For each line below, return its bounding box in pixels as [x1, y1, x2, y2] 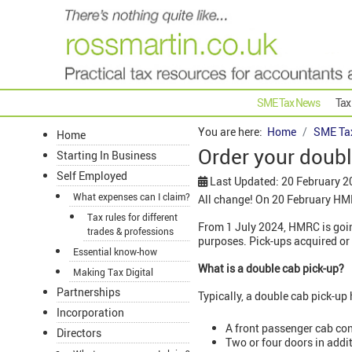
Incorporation [57, 305, 124, 321]
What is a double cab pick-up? [198, 261, 344, 277]
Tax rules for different [87, 211, 178, 224]
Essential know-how [73, 245, 157, 258]
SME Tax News [257, 95, 320, 111]
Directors [57, 325, 101, 341]
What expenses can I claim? [73, 190, 190, 203]
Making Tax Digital [73, 266, 153, 279]
